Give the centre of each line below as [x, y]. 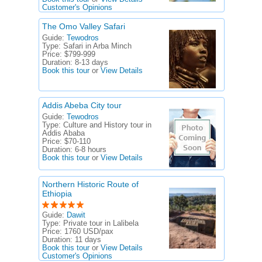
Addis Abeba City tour [82, 105]
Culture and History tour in [107, 125]
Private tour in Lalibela [101, 223]
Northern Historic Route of [90, 184]
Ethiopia [57, 194]
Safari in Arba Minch [97, 46]
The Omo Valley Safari [84, 26]
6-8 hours [91, 150]
